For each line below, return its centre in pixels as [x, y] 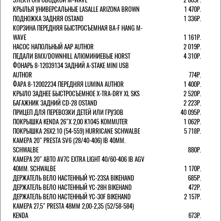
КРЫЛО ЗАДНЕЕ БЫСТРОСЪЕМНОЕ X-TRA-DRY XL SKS [76, 93]
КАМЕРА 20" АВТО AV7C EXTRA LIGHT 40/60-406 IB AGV [79, 159]
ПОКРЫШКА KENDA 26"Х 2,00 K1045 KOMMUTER [70, 121]
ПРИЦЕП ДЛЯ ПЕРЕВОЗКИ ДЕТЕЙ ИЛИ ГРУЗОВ [68, 112]
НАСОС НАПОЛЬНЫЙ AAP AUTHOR [53, 46]
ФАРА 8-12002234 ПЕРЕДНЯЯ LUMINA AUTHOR [68, 84]
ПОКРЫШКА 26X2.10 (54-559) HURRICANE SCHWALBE [76, 131]
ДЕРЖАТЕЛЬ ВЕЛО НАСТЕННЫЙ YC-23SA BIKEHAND [74, 178]
